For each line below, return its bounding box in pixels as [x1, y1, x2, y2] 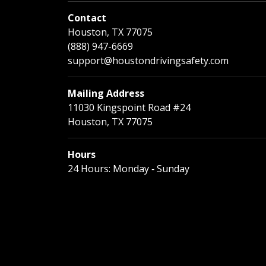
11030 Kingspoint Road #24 [68, 100, 191, 114]
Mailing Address [68, 86, 144, 100]
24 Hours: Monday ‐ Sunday [68, 161, 189, 175]
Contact [68, 11, 106, 24]
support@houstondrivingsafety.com [68, 53, 229, 67]
